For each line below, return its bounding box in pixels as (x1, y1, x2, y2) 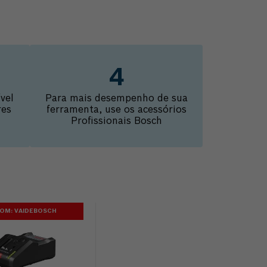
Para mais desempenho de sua (45, 94, 188, 104)
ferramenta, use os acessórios (46, 105, 187, 115)
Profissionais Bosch (70, 116, 162, 126)
